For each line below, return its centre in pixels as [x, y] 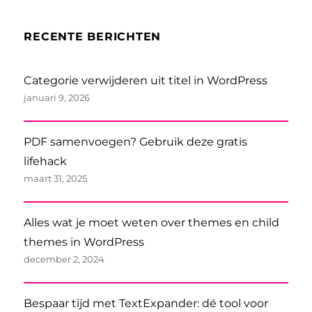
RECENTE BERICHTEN [93, 36]
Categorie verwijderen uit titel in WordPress [146, 81]
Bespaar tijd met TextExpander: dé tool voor [146, 304]
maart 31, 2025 [56, 179]
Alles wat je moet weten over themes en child [152, 223]
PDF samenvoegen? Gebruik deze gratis [136, 142]
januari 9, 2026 [57, 98]
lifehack [46, 162]
